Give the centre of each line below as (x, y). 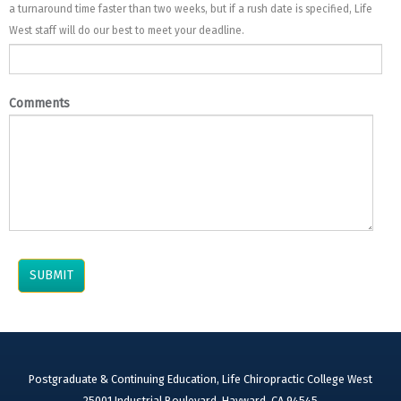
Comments (39, 103)
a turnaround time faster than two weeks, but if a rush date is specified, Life (191, 9)
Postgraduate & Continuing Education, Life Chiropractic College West (200, 380)
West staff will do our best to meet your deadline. (127, 30)
